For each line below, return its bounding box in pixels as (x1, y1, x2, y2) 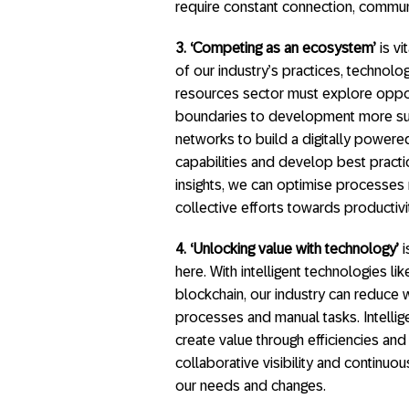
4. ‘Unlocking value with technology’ (175, 241, 399, 257)
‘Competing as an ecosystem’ (190, 40, 376, 56)
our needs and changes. (175, 378, 326, 393)
